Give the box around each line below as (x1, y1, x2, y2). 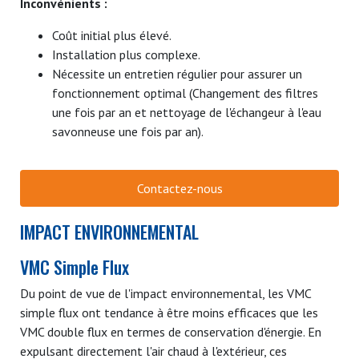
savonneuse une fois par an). (52, 123, 204, 139)
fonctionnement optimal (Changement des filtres (52, 84, 318, 101)
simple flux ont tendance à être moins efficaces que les (20, 304, 318, 321)
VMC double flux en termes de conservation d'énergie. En (20, 323, 321, 340)
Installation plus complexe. (52, 46, 200, 63)
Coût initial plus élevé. (52, 26, 171, 43)
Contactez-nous (136, 179, 223, 196)
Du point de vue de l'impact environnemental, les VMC (20, 284, 311, 301)
